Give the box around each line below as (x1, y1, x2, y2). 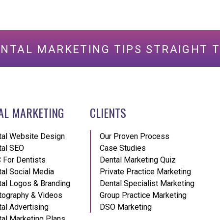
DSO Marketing (99, 202, 152, 212)
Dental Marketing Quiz (99, 155, 176, 165)
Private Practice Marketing (99, 166, 191, 176)
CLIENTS (89, 103, 126, 121)
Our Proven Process (99, 131, 169, 141)
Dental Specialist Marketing (99, 178, 194, 188)
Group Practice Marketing (99, 190, 187, 200)
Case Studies (99, 143, 146, 153)
